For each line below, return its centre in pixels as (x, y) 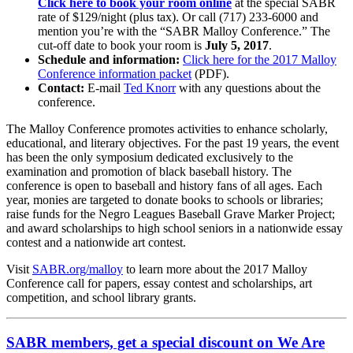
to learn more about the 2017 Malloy (215, 269)
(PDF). (210, 74)
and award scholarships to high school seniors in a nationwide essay (175, 229)
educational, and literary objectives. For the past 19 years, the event (173, 143)
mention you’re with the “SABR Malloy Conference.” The (184, 32)
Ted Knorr (150, 88)
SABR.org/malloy (78, 269)
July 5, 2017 (237, 46)
